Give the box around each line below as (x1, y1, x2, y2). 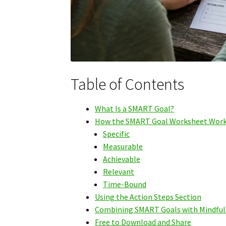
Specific (103, 128, 130, 139)
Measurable (103, 141, 143, 151)
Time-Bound (103, 179, 147, 189)
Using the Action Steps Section (95, 191, 202, 202)
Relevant (103, 166, 135, 177)
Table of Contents (71, 74, 185, 94)
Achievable (103, 153, 141, 164)
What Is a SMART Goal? (95, 103, 175, 114)
